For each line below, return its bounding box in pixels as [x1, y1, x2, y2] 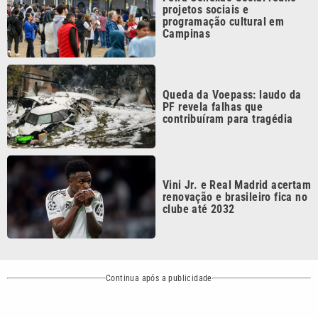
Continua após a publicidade [106, 238, 212, 248]
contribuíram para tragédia [163, 76, 293, 90]
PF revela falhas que [163, 64, 263, 78]
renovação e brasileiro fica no [163, 155, 307, 169]
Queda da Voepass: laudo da [163, 52, 302, 66]
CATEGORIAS [122, 297, 196, 312]
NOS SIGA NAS [219, 297, 302, 312]
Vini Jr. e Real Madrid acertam [163, 143, 311, 157]
